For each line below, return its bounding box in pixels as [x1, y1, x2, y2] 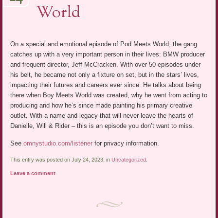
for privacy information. [92, 140, 160, 147]
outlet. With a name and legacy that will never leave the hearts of [10, 112, 194, 120]
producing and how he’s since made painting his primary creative [10, 102, 193, 109]
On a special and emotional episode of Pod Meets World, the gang [10, 40, 198, 48]
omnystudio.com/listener [23, 140, 93, 147]
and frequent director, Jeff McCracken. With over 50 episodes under [10, 61, 201, 69]
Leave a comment [10, 170, 56, 177]
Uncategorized [111, 157, 146, 163]
